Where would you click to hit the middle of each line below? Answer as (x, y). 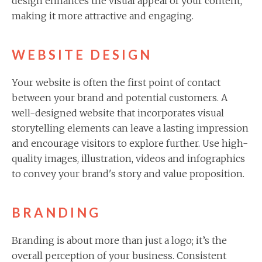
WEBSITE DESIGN (82, 54)
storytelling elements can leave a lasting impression (130, 128)
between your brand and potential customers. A (120, 97)
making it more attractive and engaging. (103, 15)
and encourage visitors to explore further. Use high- (130, 143)
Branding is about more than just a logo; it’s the (119, 240)
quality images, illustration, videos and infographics (128, 158)
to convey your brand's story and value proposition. (128, 173)
